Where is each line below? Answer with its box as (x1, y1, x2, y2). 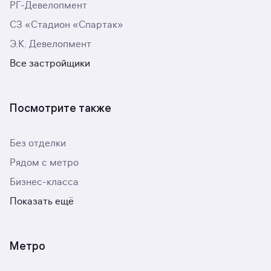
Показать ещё (10, 195, 74, 207)
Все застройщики (10, 57, 90, 70)
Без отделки (10, 137, 66, 149)
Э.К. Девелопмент (10, 38, 91, 50)
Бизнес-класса (10, 176, 79, 188)
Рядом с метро (10, 157, 79, 169)
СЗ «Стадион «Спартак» (10, 19, 123, 31)
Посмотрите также (10, 101, 111, 115)
